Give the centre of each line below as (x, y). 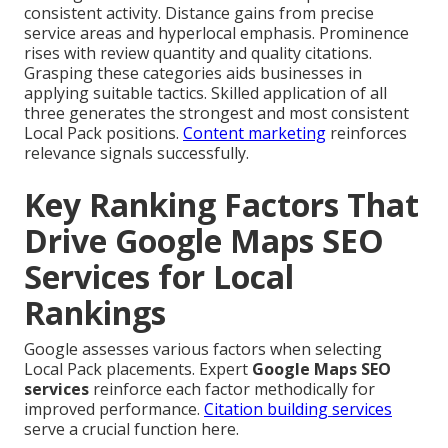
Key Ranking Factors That (221, 204)
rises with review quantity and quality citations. (198, 52)
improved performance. (114, 408)
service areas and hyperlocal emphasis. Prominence (216, 32)
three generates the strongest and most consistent (216, 112)
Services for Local (159, 276)
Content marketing (254, 132)
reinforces (366, 132)
